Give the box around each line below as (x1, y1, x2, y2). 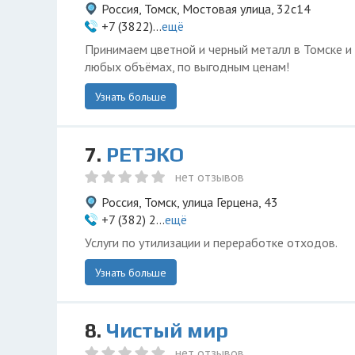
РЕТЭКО (106, 143, 184, 166)
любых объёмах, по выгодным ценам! (85, 59, 289, 74)
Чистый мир (106, 319, 228, 342)
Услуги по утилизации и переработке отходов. (85, 235, 338, 250)
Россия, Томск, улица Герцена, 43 (101, 194, 278, 210)
